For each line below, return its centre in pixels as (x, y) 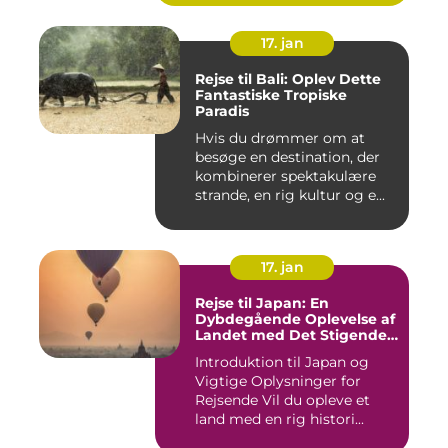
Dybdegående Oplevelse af (295, 319)
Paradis (222, 111)
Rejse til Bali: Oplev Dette (288, 79)
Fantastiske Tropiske (271, 95)
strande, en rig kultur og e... (290, 195)
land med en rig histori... (279, 419)
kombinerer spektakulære (285, 176)
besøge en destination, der (287, 157)
